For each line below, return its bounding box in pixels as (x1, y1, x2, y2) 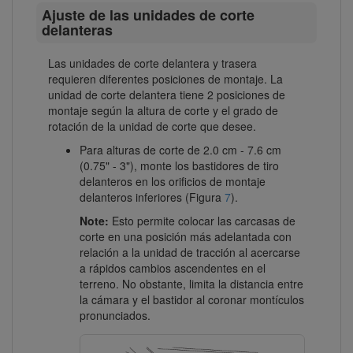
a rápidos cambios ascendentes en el (80, 260, 266, 277)
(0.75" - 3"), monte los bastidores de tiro (80, 158, 279, 174)
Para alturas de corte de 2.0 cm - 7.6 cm (80, 142, 281, 158)
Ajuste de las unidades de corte (42, 5, 255, 26)
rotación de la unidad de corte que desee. (48, 118, 256, 135)
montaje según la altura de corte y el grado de (48, 102, 278, 119)
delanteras (42, 20, 113, 41)
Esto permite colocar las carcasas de (112, 213, 295, 229)
